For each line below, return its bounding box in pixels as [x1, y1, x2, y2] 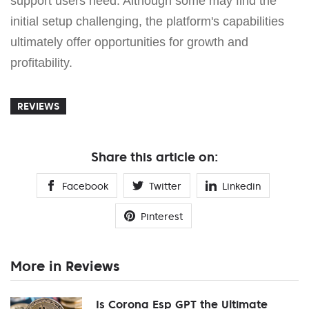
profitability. [10, 55, 72, 70]
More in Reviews [10, 257, 119, 275]
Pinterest [140, 210, 183, 223]
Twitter [149, 179, 181, 192]
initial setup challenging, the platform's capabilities [10, 14, 284, 28]
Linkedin [222, 179, 261, 192]
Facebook [62, 179, 108, 192]
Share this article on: [91, 148, 218, 165]
